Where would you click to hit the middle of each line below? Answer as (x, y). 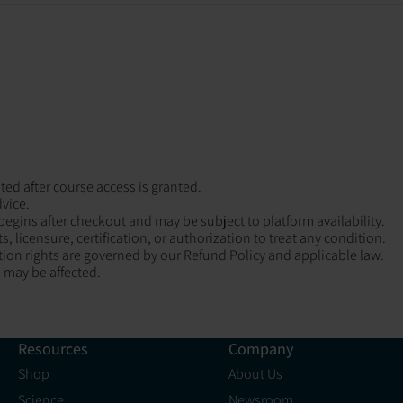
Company (260, 349)
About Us (255, 374)
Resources (53, 349)
